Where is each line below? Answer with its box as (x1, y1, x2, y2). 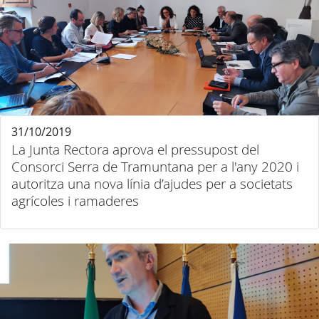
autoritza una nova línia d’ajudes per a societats (11, 174, 293, 193)
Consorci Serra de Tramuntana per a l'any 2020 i (11, 157, 299, 176)
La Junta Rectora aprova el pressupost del (11, 140, 259, 159)
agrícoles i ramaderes (11, 192, 139, 210)
